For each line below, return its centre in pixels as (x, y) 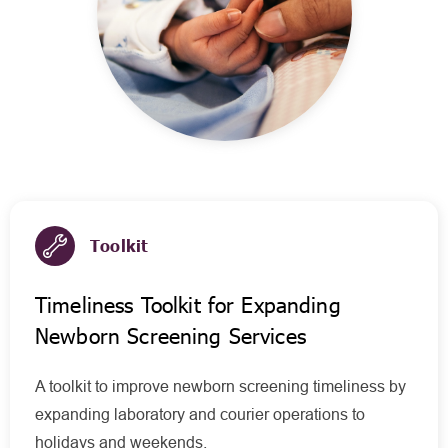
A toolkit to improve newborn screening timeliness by (220, 386)
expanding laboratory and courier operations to (200, 414)
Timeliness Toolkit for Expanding (188, 304)
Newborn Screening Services (170, 335)
